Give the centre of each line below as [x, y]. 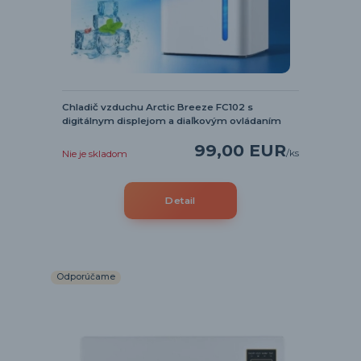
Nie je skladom [94, 154]
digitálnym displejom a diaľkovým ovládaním [171, 120]
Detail [180, 201]
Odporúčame [85, 277]
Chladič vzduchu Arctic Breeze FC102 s [157, 107]
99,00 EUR [241, 151]
